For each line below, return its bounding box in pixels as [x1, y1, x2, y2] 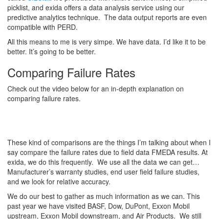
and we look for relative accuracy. [7, 176, 110, 187]
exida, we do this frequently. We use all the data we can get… [7, 157, 199, 167]
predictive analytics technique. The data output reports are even [7, 12, 207, 22]
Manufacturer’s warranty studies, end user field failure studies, [7, 167, 199, 177]
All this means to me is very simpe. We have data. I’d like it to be [7, 37, 206, 47]
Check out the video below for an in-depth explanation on [7, 84, 184, 94]
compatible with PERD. [7, 22, 78, 32]
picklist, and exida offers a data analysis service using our [7, 2, 184, 13]
